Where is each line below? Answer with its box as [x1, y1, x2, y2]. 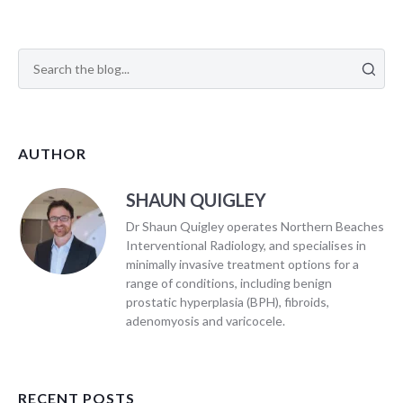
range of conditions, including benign [126, 275, 332, 291]
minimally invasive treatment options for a [126, 256, 359, 273]
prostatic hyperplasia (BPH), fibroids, [126, 294, 329, 310]
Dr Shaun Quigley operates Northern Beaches [126, 219, 384, 235]
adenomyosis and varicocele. [126, 313, 285, 329]
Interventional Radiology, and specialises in [126, 237, 366, 254]
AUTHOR [18, 145, 86, 163]
